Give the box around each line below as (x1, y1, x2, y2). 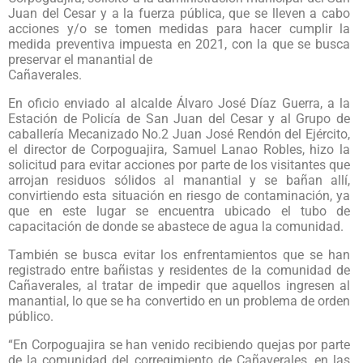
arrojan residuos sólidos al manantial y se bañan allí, (8, 172, 350, 188)
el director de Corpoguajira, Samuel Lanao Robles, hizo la (8, 141, 350, 157)
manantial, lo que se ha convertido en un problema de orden (8, 293, 350, 309)
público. (8, 308, 53, 324)
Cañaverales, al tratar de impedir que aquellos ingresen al (8, 277, 350, 293)
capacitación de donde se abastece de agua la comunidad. (8, 218, 344, 234)
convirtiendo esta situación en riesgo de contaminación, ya (8, 187, 350, 203)
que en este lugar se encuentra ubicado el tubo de (8, 203, 350, 219)
